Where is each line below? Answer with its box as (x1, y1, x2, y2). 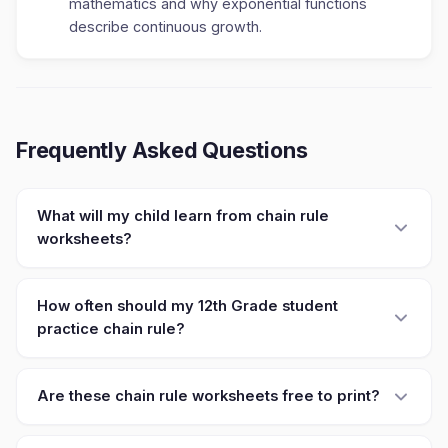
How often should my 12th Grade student (37, 297, 338, 315)
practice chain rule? (37, 320, 185, 338)
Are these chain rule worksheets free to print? (37, 387, 380, 405)
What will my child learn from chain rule (37, 207, 329, 225)
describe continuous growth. (69, 18, 262, 35)
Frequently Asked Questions (16, 137, 308, 163)
